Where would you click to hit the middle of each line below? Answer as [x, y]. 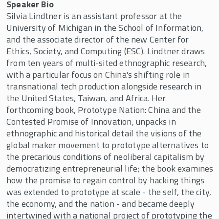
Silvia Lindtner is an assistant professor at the [94, 16]
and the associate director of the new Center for [98, 39]
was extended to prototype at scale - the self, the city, [109, 192]
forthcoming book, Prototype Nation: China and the [104, 110]
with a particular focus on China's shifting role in [98, 75]
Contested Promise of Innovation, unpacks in [91, 121]
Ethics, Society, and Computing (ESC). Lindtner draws [106, 51]
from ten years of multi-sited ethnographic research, [107, 63]
